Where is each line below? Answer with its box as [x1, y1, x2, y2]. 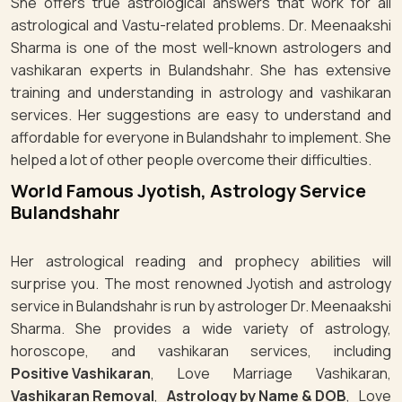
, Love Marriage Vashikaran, [151, 363, 391, 384]
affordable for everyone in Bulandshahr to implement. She [11, 127, 391, 148]
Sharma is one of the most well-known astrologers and [11, 38, 391, 58]
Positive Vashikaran [11, 363, 151, 384]
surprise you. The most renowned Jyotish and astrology [11, 274, 391, 294]
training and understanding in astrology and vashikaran [11, 83, 391, 103]
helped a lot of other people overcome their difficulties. [11, 150, 371, 170]
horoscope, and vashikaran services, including [11, 341, 391, 362]
